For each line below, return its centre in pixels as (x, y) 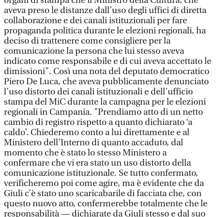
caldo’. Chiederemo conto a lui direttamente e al (97, 132)
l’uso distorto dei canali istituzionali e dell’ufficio (98, 92)
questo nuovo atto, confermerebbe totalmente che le (106, 204)
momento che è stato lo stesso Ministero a (85, 153)
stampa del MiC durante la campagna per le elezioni (105, 102)
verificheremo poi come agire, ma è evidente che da (104, 183)
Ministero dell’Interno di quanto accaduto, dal (93, 143)
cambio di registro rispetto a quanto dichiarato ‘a (98, 122)
